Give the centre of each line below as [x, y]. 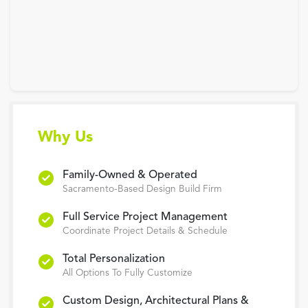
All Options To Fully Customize [128, 273]
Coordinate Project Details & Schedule [145, 231]
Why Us [65, 137]
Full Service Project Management [145, 217]
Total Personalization [114, 259]
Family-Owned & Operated [130, 175]
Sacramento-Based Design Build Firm [142, 189]
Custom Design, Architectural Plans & [156, 301]
